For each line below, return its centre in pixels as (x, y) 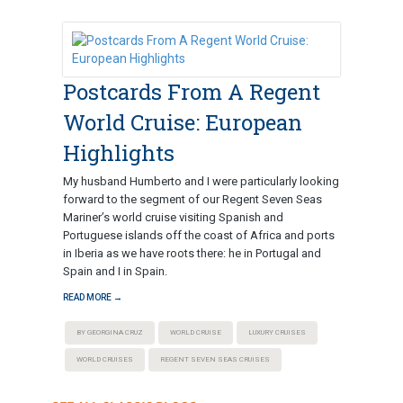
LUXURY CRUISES (277, 333)
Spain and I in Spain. (115, 272)
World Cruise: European (183, 123)
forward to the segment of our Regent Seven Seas (193, 200)
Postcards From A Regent (192, 92)
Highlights (119, 153)
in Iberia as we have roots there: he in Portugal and (192, 254)
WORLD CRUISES (105, 360)
